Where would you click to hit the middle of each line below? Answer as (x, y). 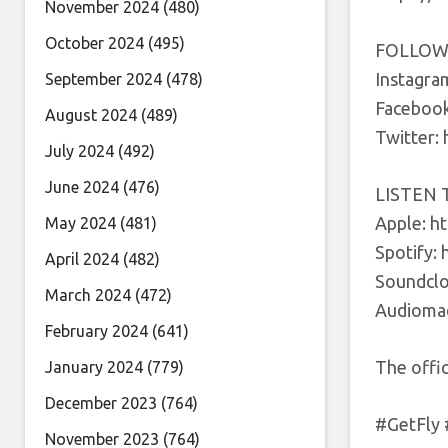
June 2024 (82, 187)
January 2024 (94, 367)
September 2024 (103, 79)
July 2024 (79, 151)
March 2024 (88, 295)
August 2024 (91, 115)
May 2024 (80, 223)
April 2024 (82, 259)
